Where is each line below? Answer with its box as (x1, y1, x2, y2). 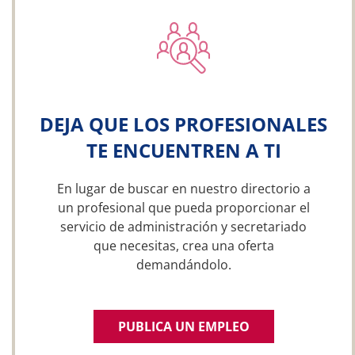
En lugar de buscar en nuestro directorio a (56, 180, 311, 197)
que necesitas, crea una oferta (93, 237, 274, 254)
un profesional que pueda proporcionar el (57, 199, 310, 216)
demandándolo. (136, 256, 231, 273)
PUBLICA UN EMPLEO (117, 318, 250, 335)
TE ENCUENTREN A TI (86, 137, 281, 163)
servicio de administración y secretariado (60, 218, 307, 235)
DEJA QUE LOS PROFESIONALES (40, 111, 327, 137)
